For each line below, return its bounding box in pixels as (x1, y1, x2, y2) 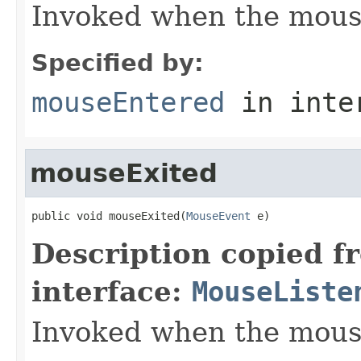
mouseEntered (31, 85, 225, 118)
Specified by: (31, 48, 204, 77)
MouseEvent (186, 209, 251, 222)
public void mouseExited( (31, 209, 186, 222)
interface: (31, 275, 192, 308)
